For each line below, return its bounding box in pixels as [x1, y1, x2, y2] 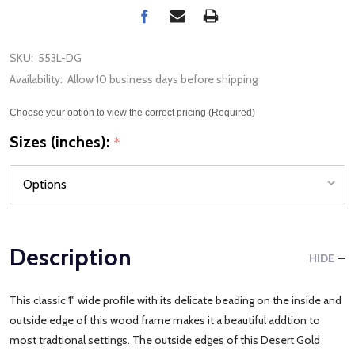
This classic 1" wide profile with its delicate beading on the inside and [10, 292, 342, 307]
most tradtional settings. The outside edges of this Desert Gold [10, 332, 320, 347]
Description [10, 242, 132, 272]
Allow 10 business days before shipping [67, 72, 258, 86]
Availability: [10, 72, 63, 86]
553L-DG [38, 51, 82, 65]
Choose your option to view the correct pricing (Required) [10, 107, 255, 118]
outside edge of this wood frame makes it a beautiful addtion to [10, 312, 320, 327]
